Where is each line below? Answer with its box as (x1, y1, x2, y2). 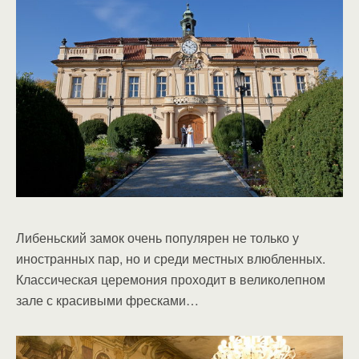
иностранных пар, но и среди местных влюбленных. (16, 248, 325, 268)
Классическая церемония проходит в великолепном (16, 269, 325, 288)
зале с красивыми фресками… (16, 290, 199, 309)
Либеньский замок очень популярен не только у (16, 228, 299, 247)
